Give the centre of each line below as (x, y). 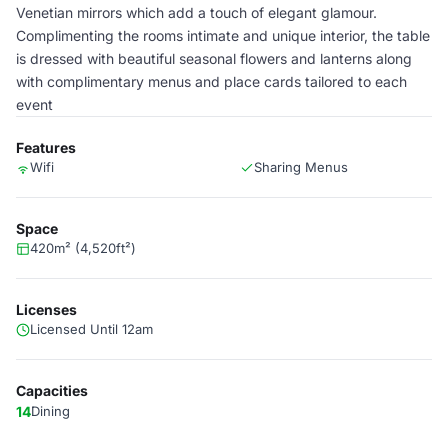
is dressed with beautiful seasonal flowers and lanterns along (214, 58)
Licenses (46, 309)
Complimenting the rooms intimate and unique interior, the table (223, 35)
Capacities (52, 390)
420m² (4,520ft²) (83, 248)
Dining (50, 411)
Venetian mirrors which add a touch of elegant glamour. (196, 12)
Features (46, 147)
